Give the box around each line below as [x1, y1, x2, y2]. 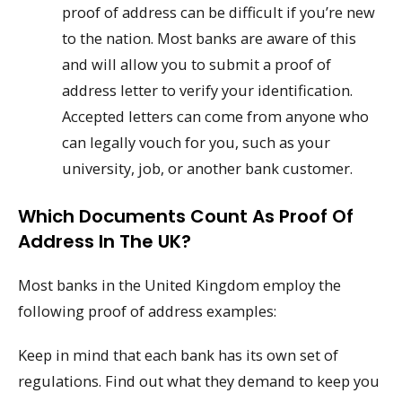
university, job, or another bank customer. [62, 158, 354, 179]
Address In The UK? [18, 228, 191, 254]
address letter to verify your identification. [62, 80, 354, 101]
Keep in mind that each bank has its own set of [18, 344, 338, 365]
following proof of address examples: [18, 300, 276, 321]
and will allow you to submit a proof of [62, 54, 332, 75]
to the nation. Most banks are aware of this [62, 28, 357, 49]
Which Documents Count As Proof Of [18, 203, 354, 229]
